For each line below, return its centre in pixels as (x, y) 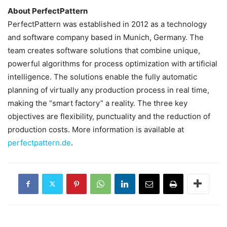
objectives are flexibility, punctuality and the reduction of (109, 116)
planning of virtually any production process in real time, (108, 90)
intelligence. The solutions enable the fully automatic (102, 77)
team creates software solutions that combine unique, (104, 50)
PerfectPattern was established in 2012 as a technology (107, 24)
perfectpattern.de (39, 142)
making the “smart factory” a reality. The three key (98, 103)
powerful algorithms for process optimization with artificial (112, 63)
